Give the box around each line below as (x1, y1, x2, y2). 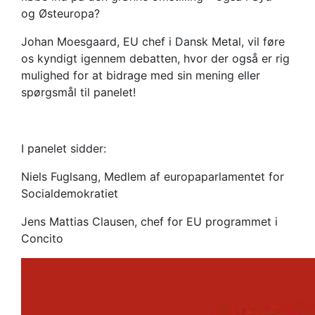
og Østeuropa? (21, 6, 100, 21)
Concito (21, 231, 63, 246)
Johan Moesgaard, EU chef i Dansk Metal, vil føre (21, 34, 285, 49)
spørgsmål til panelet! (21, 85, 136, 100)
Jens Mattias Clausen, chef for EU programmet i (21, 214, 278, 229)
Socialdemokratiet (21, 186, 118, 201)
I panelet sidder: (21, 141, 106, 156)
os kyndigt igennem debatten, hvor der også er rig (21, 51, 290, 66)
